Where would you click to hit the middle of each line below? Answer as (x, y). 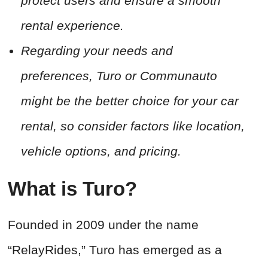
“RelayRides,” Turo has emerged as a (115, 250)
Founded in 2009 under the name (103, 225)
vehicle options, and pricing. (101, 151)
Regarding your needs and (97, 51)
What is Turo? (75, 189)
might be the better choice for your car (130, 101)
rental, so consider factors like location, (133, 126)
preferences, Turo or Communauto (119, 76)
